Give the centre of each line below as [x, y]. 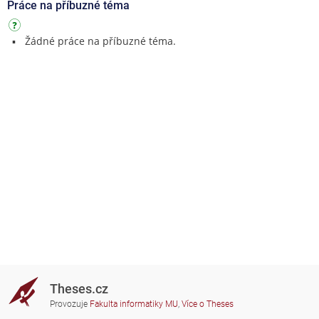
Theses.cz [79, 289]
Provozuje [69, 304]
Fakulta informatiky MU [134, 304]
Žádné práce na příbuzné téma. [100, 41]
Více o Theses [207, 304]
